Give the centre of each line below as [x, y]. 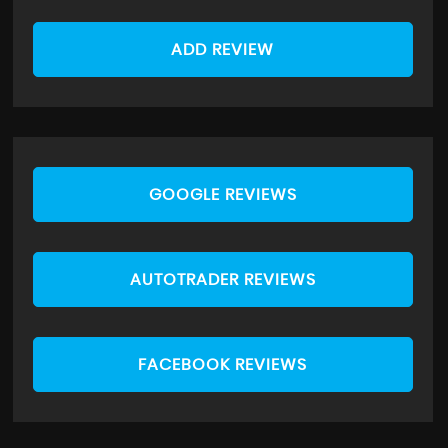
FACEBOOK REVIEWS [223, 364]
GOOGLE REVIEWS [222, 194]
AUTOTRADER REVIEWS [222, 279]
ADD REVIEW [223, 49]
